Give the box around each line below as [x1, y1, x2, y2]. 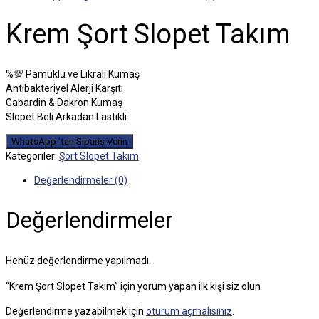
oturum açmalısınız [146, 305, 232, 317]
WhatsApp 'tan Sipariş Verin [11, 135, 127, 147]
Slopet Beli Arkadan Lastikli [6, 110, 127, 122]
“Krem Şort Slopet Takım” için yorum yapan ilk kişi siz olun [6, 281, 261, 292]
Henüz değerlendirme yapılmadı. [6, 255, 151, 266]
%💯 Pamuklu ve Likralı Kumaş [6, 68, 140, 80]
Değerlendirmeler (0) [34, 174, 127, 186]
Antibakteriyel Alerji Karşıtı [6, 82, 123, 94]
